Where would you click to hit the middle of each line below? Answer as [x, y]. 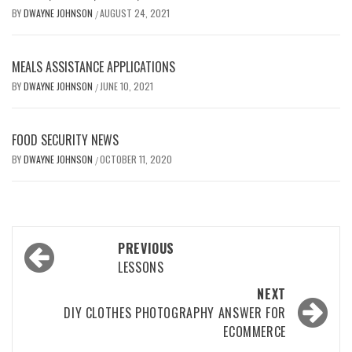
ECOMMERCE [255, 331]
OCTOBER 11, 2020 [136, 159]
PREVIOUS [147, 248]
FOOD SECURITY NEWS [65, 139]
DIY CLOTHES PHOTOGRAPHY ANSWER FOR [175, 312]
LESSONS [141, 267]
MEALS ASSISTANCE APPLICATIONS [93, 66]
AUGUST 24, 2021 [135, 13]
